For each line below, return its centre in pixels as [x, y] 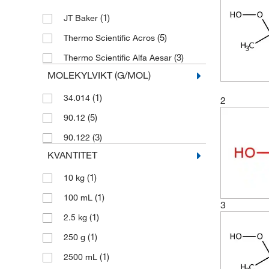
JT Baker [82, 18]
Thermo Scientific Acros [110, 38]
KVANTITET [72, 155]
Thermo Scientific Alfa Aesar [119, 58]
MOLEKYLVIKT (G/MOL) [99, 75]
